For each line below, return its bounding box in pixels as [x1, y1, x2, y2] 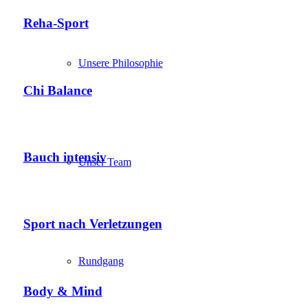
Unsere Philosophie [78, 57, 163, 69]
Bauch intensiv [23, 150, 107, 165]
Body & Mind [23, 283, 102, 298]
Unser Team [78, 156, 131, 168]
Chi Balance [23, 82, 92, 98]
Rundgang [78, 255, 124, 267]
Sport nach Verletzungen [23, 217, 162, 232]
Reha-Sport [23, 16, 89, 31]
